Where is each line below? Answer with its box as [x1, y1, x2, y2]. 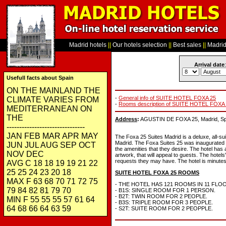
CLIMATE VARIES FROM [7, 95, 99, 104]
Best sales [173, 41, 201, 48]
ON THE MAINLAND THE [7, 86, 100, 95]
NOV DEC [7, 150, 44, 158]
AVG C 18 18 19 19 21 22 [7, 159, 98, 167]
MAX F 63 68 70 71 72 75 [7, 177, 98, 186]
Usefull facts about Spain [7, 75, 74, 81]
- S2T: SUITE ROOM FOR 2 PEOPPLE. [115, 205, 213, 211]
